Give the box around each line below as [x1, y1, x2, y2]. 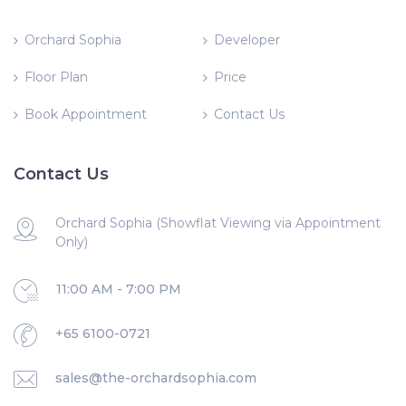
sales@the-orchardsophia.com [55, 370, 256, 386]
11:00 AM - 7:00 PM [56, 281, 181, 297]
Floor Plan [24, 69, 88, 85]
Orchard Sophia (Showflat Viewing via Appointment [55, 215, 381, 231]
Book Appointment [24, 106, 147, 122]
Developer [213, 32, 280, 48]
